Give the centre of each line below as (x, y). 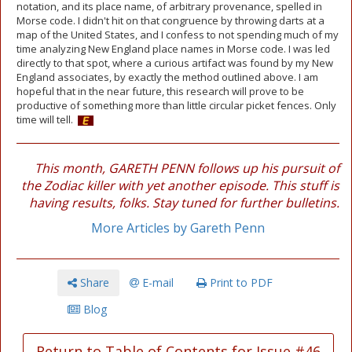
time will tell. (47, 119)
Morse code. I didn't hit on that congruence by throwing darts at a (170, 20)
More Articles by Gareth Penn (178, 228)
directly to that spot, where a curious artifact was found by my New (175, 63)
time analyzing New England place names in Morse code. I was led (173, 49)
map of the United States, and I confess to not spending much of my (178, 35)
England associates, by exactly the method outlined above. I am (167, 77)
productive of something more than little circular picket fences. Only (176, 105)
